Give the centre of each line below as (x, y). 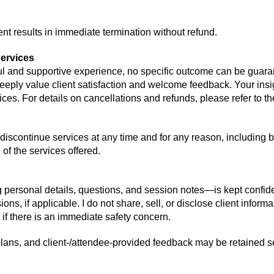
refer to (246, 98)
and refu (160, 98)
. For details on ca (55, 98)
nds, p (192, 98)
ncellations (117, 98)
